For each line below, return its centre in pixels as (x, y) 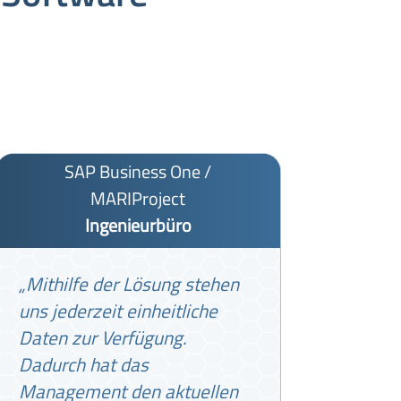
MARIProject (138, 198)
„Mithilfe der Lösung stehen (128, 283)
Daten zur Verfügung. (102, 337)
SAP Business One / (138, 171)
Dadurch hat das (83, 364)
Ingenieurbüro (138, 225)
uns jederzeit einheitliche (118, 310)
